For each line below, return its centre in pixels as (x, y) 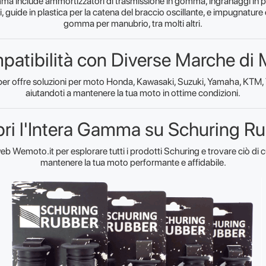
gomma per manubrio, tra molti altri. (133, 24)
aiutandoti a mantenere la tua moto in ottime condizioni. (133, 93)
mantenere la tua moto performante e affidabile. (133, 163)
